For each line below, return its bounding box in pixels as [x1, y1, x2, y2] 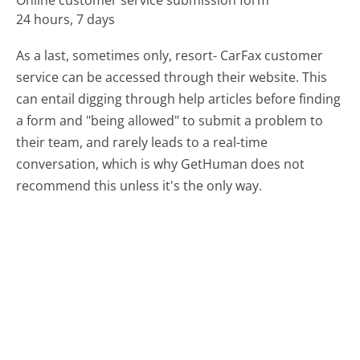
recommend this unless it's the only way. [16, 177, 263, 195]
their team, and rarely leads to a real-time [16, 133, 268, 152]
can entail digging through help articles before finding [16, 90, 342, 108]
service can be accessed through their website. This [16, 68, 328, 87]
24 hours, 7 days [16, 10, 116, 29]
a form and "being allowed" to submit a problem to [16, 112, 324, 130]
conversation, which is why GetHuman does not [16, 155, 305, 174]
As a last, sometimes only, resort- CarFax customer [16, 47, 324, 65]
